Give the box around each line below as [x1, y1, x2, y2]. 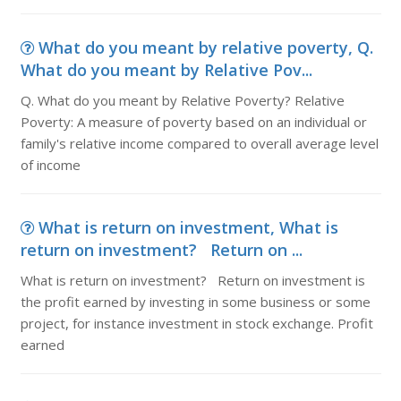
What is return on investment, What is [38, 217, 338, 238]
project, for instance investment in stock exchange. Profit [20, 314, 373, 332]
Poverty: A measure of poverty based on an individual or [20, 113, 367, 131]
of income [20, 156, 81, 174]
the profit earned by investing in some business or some [20, 293, 371, 311]
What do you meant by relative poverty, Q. [38, 37, 373, 58]
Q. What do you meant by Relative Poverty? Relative [20, 91, 345, 109]
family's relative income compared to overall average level [20, 134, 379, 152]
